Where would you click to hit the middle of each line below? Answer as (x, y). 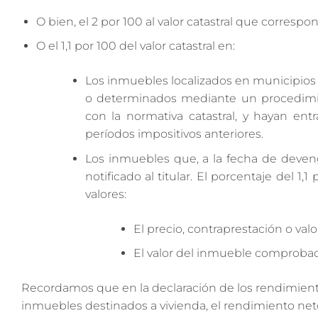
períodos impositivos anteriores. (174, 134)
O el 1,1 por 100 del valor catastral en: (135, 46)
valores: (105, 194)
